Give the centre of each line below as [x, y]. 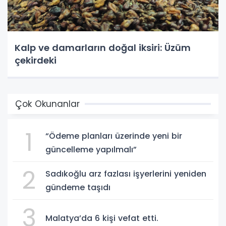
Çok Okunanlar [47, 104]
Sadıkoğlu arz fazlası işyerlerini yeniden [126, 174]
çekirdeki [36, 60]
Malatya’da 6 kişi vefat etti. [102, 218]
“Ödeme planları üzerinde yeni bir [114, 136]
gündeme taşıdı [78, 187]
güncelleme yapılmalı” [91, 149]
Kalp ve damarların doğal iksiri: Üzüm [103, 47]
